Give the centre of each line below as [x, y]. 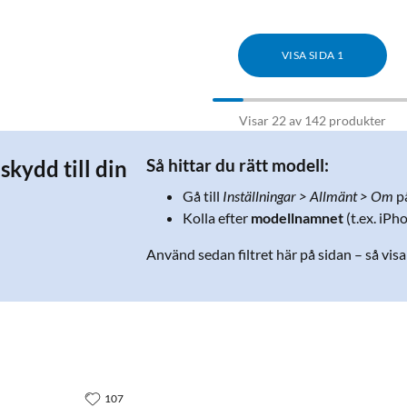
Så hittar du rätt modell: [238, 165]
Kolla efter [217, 217]
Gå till [203, 195]
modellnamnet [297, 217]
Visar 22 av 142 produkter [313, 120]
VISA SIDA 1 [313, 55]
